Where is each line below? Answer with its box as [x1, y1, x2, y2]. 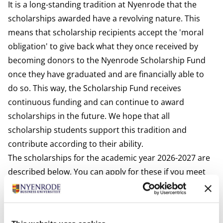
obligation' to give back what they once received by [8, 41, 198, 52]
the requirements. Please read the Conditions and [8, 180, 196, 191]
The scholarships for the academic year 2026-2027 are [8, 152, 210, 163]
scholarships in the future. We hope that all [8, 111, 170, 121]
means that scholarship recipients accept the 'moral [8, 27, 204, 38]
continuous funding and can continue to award [8, 97, 184, 108]
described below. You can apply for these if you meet [8, 166, 206, 177]
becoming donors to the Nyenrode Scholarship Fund [8, 55, 206, 66]
